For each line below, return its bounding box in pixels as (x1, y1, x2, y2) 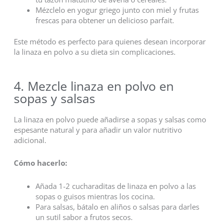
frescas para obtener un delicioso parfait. (35, 15, 174, 26)
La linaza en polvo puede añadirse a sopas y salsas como (13, 114, 206, 124)
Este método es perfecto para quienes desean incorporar (13, 37, 206, 47)
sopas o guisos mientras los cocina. (35, 191, 155, 201)
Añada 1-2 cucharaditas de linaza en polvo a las (35, 181, 196, 191)
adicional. (13, 135, 46, 145)
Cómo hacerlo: (13, 158, 67, 168)
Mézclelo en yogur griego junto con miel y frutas (35, 5, 199, 15)
